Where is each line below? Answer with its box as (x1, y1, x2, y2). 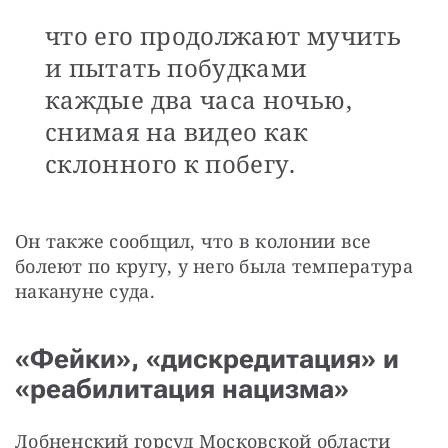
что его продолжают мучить (45, 18, 401, 52)
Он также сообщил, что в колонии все (15, 228, 372, 253)
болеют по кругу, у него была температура (15, 253, 413, 278)
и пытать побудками (45, 50, 308, 84)
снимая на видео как (45, 114, 309, 148)
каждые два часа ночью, (45, 82, 352, 116)
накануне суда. (15, 278, 155, 303)
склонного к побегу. (45, 146, 296, 180)
